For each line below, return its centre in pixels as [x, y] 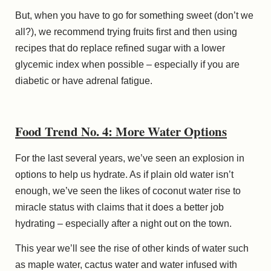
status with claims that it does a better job [135, 207]
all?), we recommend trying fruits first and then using [126, 31]
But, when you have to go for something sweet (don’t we [134, 15]
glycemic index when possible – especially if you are [127, 64]
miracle [31, 207]
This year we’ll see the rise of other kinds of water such [132, 248]
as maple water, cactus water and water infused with [126, 264]
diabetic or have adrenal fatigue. [84, 80]
